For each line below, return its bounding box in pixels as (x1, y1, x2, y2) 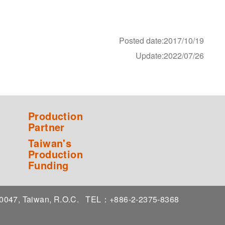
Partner (28, 119, 65, 134)
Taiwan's (28, 135, 72, 150)
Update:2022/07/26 (136, 49, 204, 61)
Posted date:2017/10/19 (119, 34, 204, 46)
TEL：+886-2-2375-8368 (85, 193, 184, 205)
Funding (28, 157, 69, 172)
